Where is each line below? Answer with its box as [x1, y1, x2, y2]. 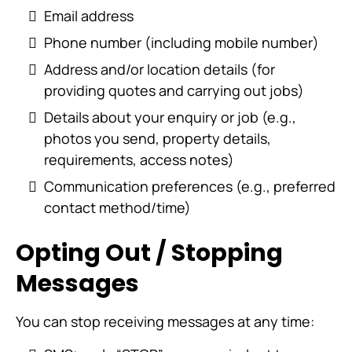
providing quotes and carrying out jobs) [44, 81, 304, 100]
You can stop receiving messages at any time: [16, 312, 314, 331]
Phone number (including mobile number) [44, 33, 319, 52]
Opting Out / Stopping [16, 236, 283, 269]
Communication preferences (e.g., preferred [44, 177, 335, 196]
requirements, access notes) [44, 150, 234, 169]
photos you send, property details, [44, 129, 271, 148]
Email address [44, 6, 134, 25]
